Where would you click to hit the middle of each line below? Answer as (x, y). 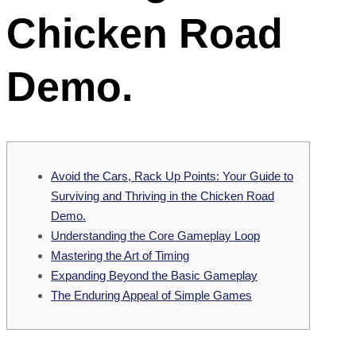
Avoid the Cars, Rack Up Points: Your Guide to (172, 176)
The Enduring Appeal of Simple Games (151, 295)
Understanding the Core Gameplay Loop (155, 235)
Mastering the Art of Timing (120, 255)
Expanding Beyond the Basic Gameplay (154, 275)
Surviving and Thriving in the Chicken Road (163, 195)
